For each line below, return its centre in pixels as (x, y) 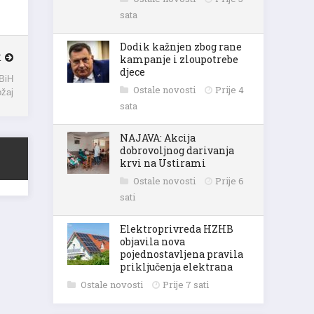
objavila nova (152, 241)
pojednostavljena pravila (182, 254)
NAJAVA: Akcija (158, 138)
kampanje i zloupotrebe (179, 59)
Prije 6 (230, 181)
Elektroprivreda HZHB (177, 229)
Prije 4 (230, 90)
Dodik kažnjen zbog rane (181, 47)
